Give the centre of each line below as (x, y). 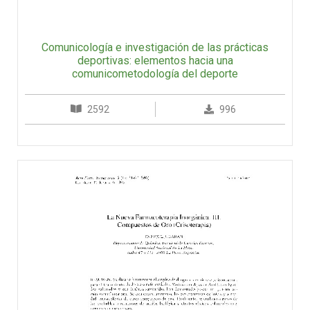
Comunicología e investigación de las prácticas (155, 47)
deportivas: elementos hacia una (155, 60)
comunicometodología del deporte (155, 73)
